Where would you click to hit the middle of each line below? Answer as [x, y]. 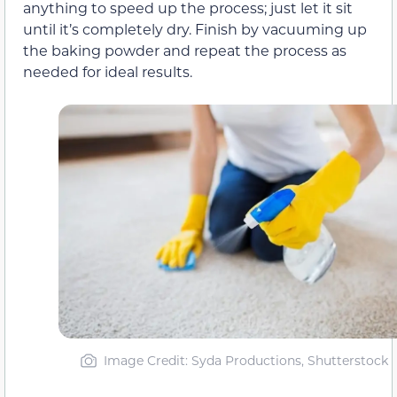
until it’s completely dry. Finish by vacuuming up [195, 29]
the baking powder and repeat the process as [185, 51]
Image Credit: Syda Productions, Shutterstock [246, 361]
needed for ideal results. [108, 72]
